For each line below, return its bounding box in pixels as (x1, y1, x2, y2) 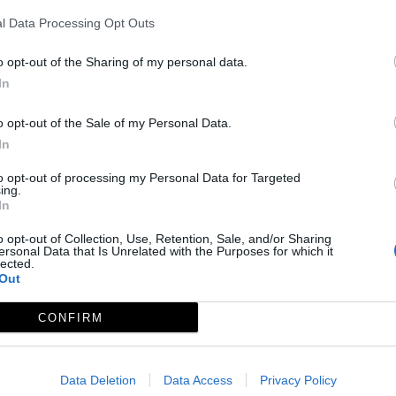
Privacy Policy (259, 373, 337, 387)
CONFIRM (37, 310, 103, 324)
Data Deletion (59, 373, 136, 387)
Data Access (163, 373, 232, 387)
